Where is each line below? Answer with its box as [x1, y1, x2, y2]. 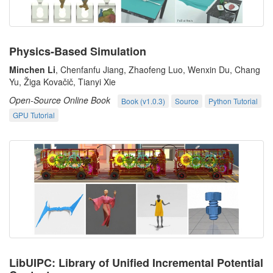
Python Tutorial [208, 96, 258, 107]
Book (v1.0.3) [121, 96, 165, 107]
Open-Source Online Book [9, 93, 110, 106]
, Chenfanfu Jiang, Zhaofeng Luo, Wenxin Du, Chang [55, 63, 260, 76]
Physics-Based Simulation [9, 43, 146, 59]
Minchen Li [9, 63, 55, 76]
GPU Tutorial [13, 110, 55, 121]
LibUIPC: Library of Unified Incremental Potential [9, 254, 263, 271]
